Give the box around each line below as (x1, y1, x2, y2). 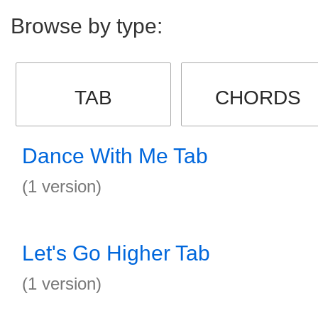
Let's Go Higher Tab (22, 241, 210, 265)
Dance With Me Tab (22, 144, 208, 168)
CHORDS (215, 87, 302, 109)
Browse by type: (11, 14, 163, 38)
